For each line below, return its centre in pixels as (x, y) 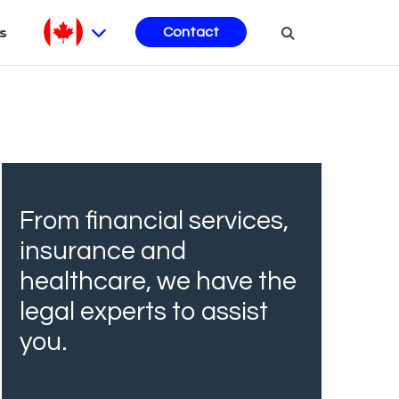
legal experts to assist (144, 311)
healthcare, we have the (158, 281)
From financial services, (154, 220)
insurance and (103, 251)
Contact (191, 33)
